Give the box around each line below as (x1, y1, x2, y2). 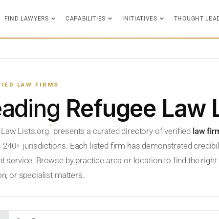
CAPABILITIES (65, 15, 106, 22)
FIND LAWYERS (4, 15, 49, 22)
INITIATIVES (122, 15, 157, 22)
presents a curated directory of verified (51, 126, 193, 136)
